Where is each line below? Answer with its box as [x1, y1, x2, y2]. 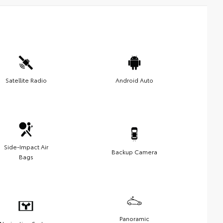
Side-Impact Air [3, 142, 48, 151]
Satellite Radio [5, 75, 47, 84]
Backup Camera [111, 147, 157, 156]
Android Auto [115, 75, 153, 84]
